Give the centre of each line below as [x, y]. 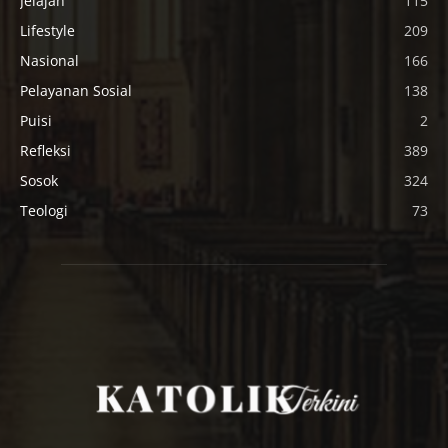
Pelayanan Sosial [76, 90]
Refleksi [45, 150]
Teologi [44, 210]
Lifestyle [47, 30]
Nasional [49, 60]
